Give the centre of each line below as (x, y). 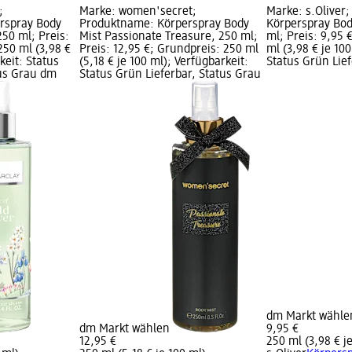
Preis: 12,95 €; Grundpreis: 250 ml (169, 50)
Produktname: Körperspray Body (164, 25)
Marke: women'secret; (137, 12)
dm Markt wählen (124, 330)
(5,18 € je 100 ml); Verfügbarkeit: (163, 62)
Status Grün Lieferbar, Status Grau (170, 75)
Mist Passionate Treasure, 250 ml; (168, 37)
